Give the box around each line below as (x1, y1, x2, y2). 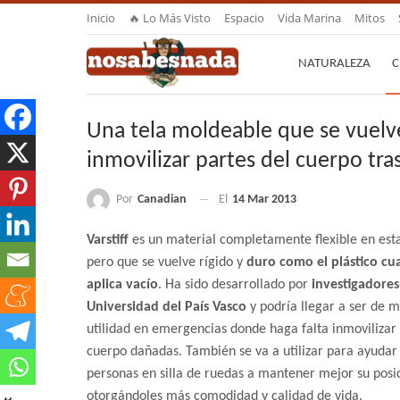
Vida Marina (278, 10, 341, 26)
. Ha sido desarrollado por (158, 278, 312, 293)
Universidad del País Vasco (87, 300, 246, 315)
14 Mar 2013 (232, 193, 296, 207)
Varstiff (87, 233, 129, 248)
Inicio (87, 10, 115, 26)
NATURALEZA (298, 57, 371, 71)
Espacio (224, 10, 264, 26)
